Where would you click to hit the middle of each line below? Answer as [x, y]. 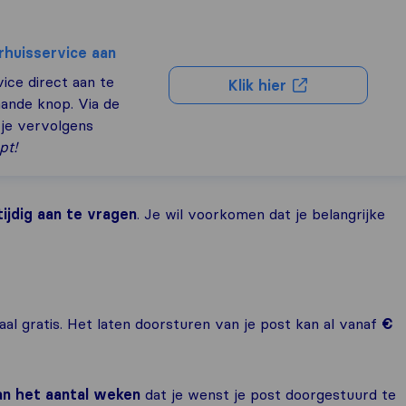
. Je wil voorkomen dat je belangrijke [261, 214]
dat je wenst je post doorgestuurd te [268, 394]
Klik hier [259, 85]
